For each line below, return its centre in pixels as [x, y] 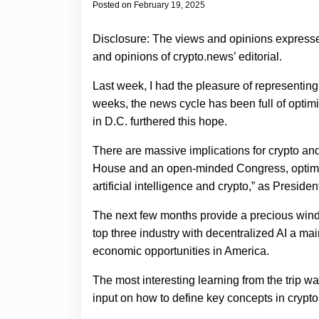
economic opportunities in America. [182, 251]
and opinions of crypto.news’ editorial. [187, 57]
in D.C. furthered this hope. [161, 121]
